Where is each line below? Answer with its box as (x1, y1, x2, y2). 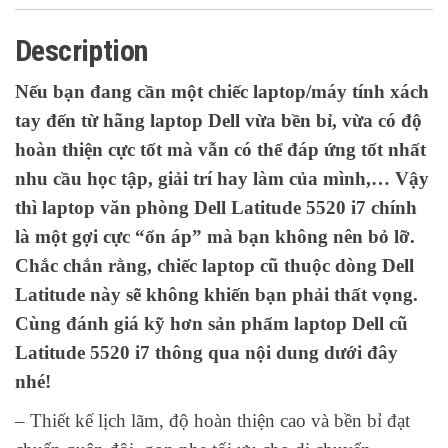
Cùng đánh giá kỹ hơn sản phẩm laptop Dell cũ (15, 312, 408, 334)
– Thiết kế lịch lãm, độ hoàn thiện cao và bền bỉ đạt (15, 409, 410, 431)
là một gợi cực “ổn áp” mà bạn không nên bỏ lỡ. (15, 225, 415, 247)
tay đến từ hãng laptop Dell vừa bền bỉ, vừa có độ (15, 109, 422, 131)
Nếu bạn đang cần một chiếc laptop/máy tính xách (15, 80, 429, 102)
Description (15, 32, 148, 68)
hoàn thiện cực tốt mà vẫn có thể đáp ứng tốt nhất (15, 138, 426, 160)
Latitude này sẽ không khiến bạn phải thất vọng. (15, 283, 418, 305)
